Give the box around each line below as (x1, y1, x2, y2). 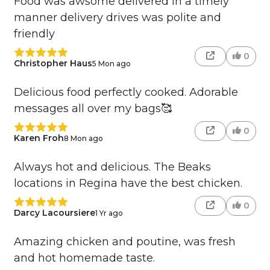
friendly (13, 27, 55, 41)
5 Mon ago (92, 58, 131, 68)
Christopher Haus (13, 58, 92, 69)
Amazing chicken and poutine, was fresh (13, 235, 236, 249)
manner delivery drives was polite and (13, 11, 221, 25)
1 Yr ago (95, 208, 123, 218)
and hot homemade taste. (13, 251, 155, 265)
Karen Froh (13, 133, 64, 144)
